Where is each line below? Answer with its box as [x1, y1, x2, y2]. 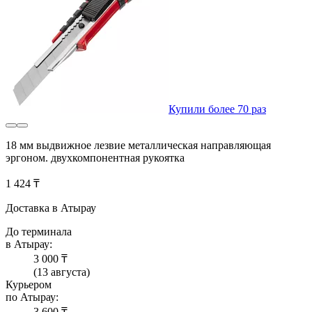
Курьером [6, 279, 52, 291]
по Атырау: [6, 291, 58, 304]
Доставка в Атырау [6, 202, 96, 214]
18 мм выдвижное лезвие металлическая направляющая [6, 139, 271, 152]
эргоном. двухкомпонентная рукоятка [6, 152, 185, 164]
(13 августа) [33, 266, 90, 279]
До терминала [6, 226, 72, 238]
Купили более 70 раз [169, 103, 266, 116]
